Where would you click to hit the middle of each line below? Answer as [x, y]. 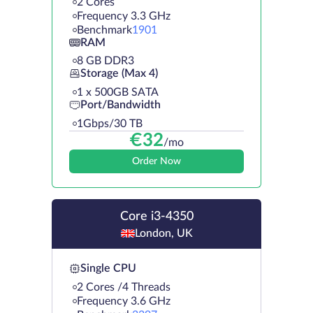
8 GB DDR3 [105, 60]
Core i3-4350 [156, 216]
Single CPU [108, 269]
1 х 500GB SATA [118, 92]
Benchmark [104, 30]
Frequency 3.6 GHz [124, 301]
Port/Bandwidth [121, 105]
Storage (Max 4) [119, 74]
